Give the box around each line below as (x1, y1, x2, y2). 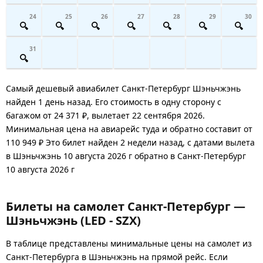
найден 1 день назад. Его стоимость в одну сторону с (6, 96, 221, 107)
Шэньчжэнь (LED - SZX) (6, 212, 141, 228)
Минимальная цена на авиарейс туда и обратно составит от (6, 123, 252, 134)
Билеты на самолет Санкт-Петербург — (6, 198, 245, 214)
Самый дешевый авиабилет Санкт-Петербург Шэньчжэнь (6, 82, 241, 94)
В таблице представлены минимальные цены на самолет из (6, 237, 252, 249)
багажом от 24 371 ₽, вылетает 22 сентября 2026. (6, 109, 205, 121)
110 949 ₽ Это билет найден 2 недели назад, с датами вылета (6, 136, 255, 148)
